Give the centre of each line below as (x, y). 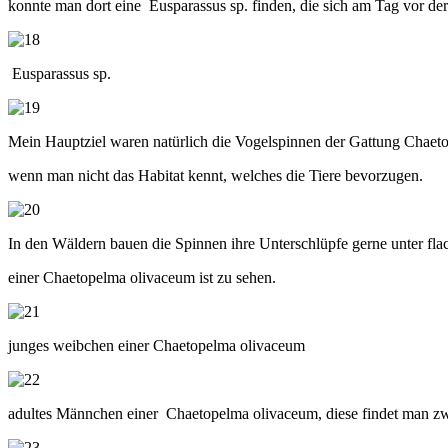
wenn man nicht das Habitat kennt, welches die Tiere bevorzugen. (215, 175)
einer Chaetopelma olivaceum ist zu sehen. (142, 277)
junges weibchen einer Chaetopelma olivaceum (156, 345)
